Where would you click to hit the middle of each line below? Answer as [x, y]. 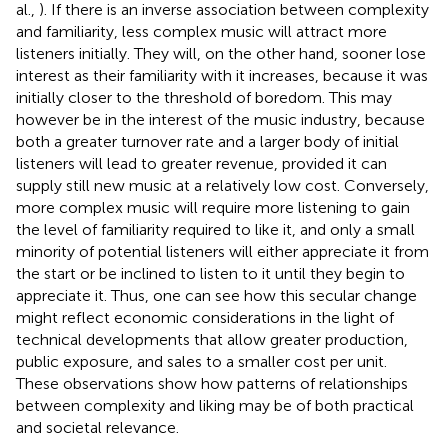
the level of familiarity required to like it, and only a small [215, 229]
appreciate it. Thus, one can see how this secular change [216, 295]
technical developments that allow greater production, [212, 339]
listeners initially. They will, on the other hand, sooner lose [221, 53]
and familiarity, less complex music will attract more [201, 31]
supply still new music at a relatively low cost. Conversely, [222, 185]
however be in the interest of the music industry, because [220, 119]
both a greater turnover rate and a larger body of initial [207, 141]
